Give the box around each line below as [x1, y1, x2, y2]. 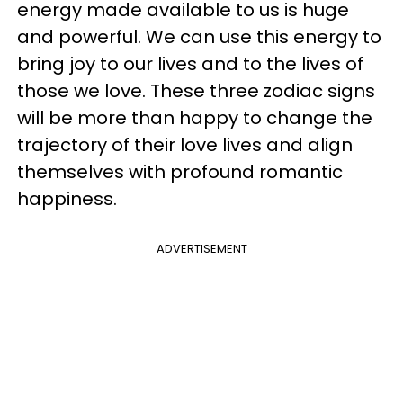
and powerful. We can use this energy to [17, 23, 381, 49]
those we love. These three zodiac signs [17, 77, 375, 103]
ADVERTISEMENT [156, 239, 247, 257]
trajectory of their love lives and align [17, 131, 353, 157]
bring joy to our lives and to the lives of [17, 50, 363, 76]
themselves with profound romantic [17, 158, 343, 184]
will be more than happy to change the [17, 104, 372, 130]
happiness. [17, 185, 117, 211]
